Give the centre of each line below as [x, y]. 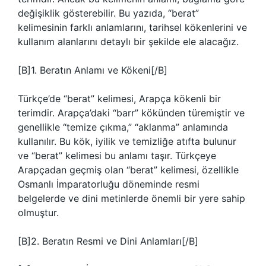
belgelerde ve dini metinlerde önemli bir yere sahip [132, 198]
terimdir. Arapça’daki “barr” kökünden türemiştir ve [131, 113]
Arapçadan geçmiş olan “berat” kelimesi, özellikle [128, 170]
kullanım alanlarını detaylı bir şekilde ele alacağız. [128, 42]
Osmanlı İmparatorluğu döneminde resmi [109, 184]
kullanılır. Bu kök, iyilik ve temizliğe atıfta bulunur [127, 141]
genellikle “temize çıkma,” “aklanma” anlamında [123, 127]
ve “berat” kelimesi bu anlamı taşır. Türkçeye [117, 156]
